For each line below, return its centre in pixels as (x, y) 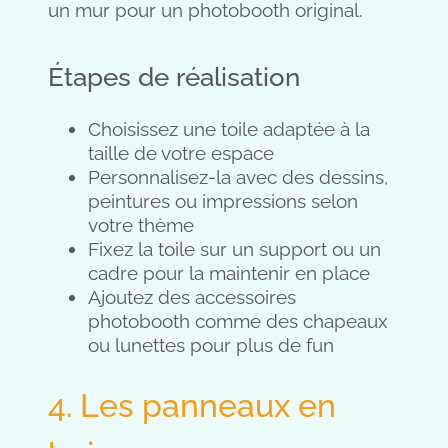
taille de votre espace (181, 152)
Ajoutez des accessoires (192, 296)
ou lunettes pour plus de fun (211, 344)
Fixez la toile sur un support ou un (234, 248)
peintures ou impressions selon (223, 200)
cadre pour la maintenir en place (229, 272)
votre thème (141, 224)
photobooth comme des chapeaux (238, 320)
